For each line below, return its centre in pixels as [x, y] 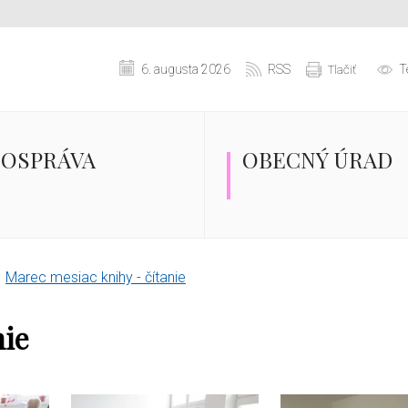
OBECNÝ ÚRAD [317, 159]
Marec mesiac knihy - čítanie [96, 277]
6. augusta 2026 [186, 69]
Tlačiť [342, 69]
